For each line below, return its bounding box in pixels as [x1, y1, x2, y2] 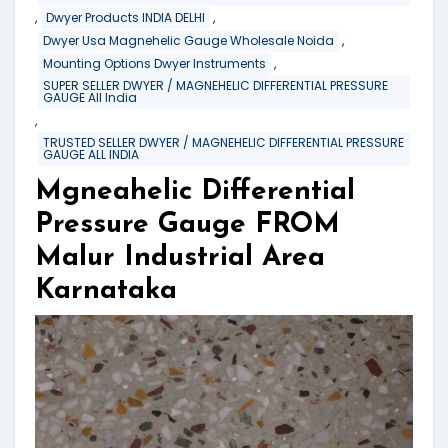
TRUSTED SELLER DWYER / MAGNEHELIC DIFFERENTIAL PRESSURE [43, 134, 404, 152]
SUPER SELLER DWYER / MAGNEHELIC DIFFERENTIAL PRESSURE [43, 77, 388, 95]
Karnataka [35, 277, 177, 306]
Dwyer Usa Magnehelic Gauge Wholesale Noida [43, 31, 334, 49]
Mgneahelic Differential [35, 178, 355, 207]
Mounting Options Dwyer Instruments [43, 54, 266, 72]
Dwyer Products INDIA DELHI [46, 8, 205, 26]
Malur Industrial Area [35, 244, 325, 273]
